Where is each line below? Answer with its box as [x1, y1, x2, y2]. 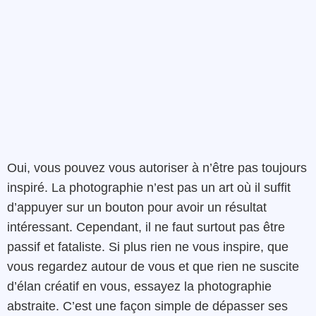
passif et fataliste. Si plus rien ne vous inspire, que [7, 239, 288, 254]
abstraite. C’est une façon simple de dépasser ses [7, 298, 288, 313]
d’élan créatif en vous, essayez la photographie [7, 279, 272, 293]
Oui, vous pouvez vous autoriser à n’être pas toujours [7, 160, 307, 175]
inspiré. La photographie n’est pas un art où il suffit [7, 180, 291, 195]
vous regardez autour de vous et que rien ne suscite [7, 259, 299, 274]
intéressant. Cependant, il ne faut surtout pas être [7, 219, 285, 234]
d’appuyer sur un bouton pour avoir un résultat [7, 200, 267, 214]
